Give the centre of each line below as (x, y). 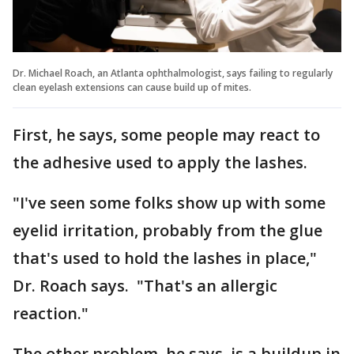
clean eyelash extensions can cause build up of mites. (132, 87)
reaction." (51, 313)
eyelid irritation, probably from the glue (168, 230)
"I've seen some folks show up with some (169, 202)
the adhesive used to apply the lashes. (160, 162)
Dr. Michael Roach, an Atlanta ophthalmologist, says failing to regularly (173, 73)
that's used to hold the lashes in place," (165, 258)
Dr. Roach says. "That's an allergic (145, 285)
